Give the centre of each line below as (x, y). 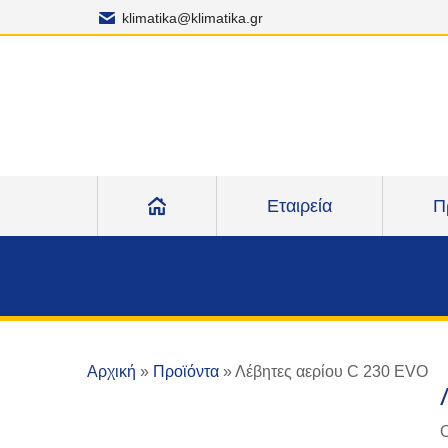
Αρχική (111, 371)
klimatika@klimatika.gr (192, 18)
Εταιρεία (299, 206)
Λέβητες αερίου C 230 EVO (331, 371)
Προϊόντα (186, 371)
